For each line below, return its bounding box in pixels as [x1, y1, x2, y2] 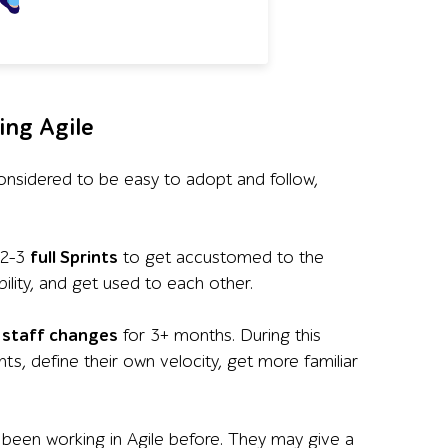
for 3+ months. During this [118, 325, 321, 346]
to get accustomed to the [118, 247, 324, 268]
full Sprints [30, 247, 118, 268]
